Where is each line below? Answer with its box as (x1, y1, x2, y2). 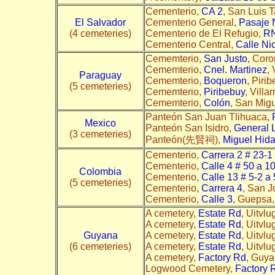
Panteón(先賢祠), (145, 134, 223, 145)
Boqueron (204, 75, 247, 86)
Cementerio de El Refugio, (145, 28, 263, 39)
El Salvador (75, 17, 126, 28)
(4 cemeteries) (69, 28, 131, 39)
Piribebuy (204, 86, 245, 97)
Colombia (79, 166, 122, 177)
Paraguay (79, 69, 122, 80)
